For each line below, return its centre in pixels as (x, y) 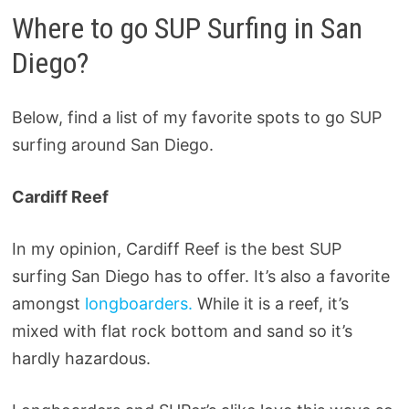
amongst (48, 304)
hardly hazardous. (81, 359)
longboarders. (141, 304)
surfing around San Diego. (112, 145)
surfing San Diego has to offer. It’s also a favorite (200, 277)
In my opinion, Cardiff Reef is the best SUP (176, 249)
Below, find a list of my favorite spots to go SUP (196, 118)
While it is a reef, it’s (273, 304)
